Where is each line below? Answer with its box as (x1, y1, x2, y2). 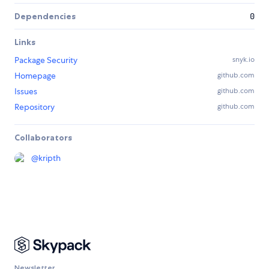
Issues (14, 86, 37, 97)
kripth (38, 153, 61, 164)
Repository (14, 101, 55, 113)
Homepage (14, 70, 56, 82)
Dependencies (14, 11, 76, 22)
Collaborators (14, 132, 72, 144)
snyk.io (232, 55, 255, 65)
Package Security (14, 55, 77, 66)
